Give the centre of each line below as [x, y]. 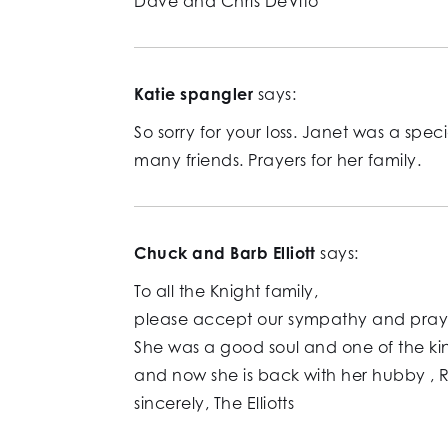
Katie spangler [194, 94]
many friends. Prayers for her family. [278, 160]
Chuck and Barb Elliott [225, 253]
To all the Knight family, [226, 291]
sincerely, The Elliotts [214, 403]
